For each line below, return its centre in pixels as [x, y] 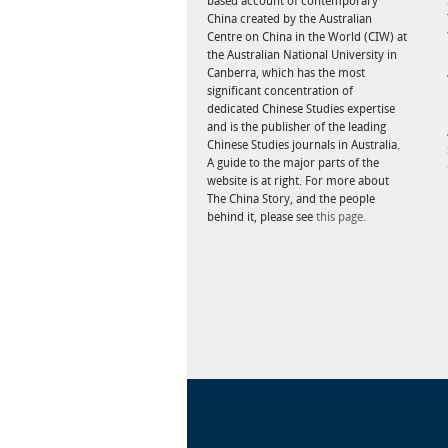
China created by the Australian [289, 19]
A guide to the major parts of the [293, 163]
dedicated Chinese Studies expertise [301, 109]
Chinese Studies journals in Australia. [303, 145]
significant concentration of [280, 91]
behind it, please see [261, 217]
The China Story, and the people [291, 199]
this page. [341, 217]
